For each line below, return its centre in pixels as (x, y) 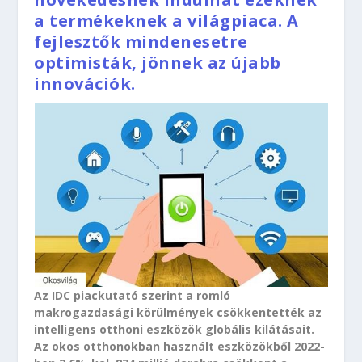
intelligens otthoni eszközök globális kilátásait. (175, 329)
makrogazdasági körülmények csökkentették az (178, 312)
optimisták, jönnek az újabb (158, 63)
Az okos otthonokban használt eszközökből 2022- (180, 346)
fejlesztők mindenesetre (141, 42)
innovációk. (85, 84)
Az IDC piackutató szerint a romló (133, 295)
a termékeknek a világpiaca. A (166, 21)
